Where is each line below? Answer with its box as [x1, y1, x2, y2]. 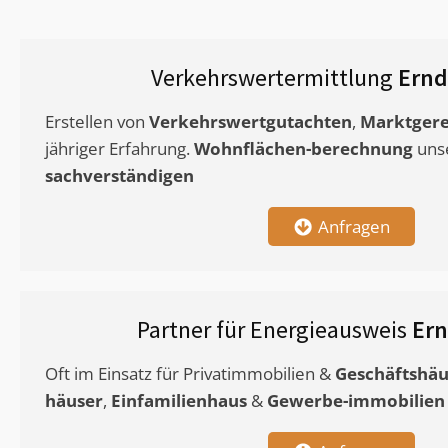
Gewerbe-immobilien [267, 389, 445, 413]
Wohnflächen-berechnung [194, 137, 413, 161]
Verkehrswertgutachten [149, 110, 352, 134]
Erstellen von [45, 110, 149, 134]
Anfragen [317, 215, 390, 239]
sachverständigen [45, 164, 194, 188]
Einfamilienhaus [111, 389, 247, 413]
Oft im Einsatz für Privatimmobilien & [45, 362, 335, 386]
